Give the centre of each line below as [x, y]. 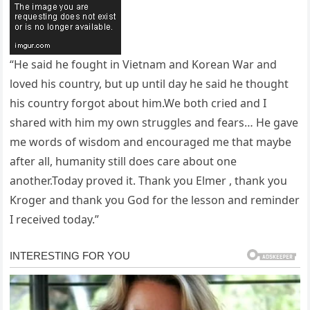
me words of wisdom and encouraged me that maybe [151, 142]
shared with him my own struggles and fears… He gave [154, 123]
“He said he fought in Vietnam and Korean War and [144, 65]
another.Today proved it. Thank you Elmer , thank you [149, 181]
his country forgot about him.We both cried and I [138, 103]
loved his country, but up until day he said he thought [149, 84]
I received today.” [55, 220]
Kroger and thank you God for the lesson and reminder [155, 200]
